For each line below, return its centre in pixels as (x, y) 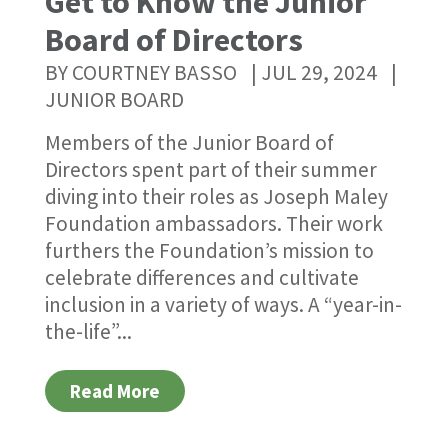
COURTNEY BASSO (154, 73)
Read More (114, 391)
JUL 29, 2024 (318, 73)
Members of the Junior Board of (189, 143)
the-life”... (88, 332)
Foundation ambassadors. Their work (213, 224)
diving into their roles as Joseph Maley (216, 197)
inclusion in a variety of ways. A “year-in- (223, 305)
